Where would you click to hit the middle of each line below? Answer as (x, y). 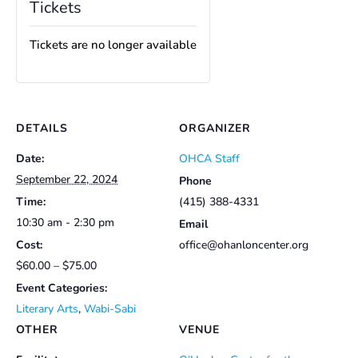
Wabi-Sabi (110, 308)
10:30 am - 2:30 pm (65, 222)
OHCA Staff (209, 158)
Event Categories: (62, 288)
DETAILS (42, 128)
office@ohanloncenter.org (244, 245)
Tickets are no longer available (113, 44)
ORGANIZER (215, 128)
